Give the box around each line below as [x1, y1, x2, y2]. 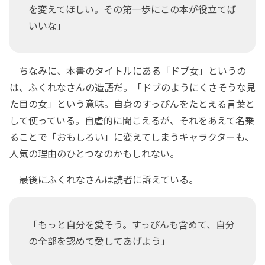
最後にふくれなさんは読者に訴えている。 [9, 172, 198, 186]
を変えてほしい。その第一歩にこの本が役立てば [28, 1, 236, 16]
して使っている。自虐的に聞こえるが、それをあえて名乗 [9, 112, 254, 127]
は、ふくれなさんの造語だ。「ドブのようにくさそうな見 [9, 79, 256, 94]
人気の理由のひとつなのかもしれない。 [9, 146, 179, 160]
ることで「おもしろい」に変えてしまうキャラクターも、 [9, 129, 254, 144]
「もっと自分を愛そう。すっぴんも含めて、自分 [28, 216, 235, 231]
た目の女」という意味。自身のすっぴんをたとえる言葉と [9, 96, 255, 111]
